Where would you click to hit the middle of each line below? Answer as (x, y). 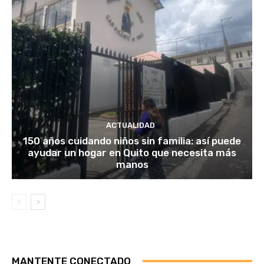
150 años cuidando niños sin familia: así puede (132, 141)
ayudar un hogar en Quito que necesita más (132, 152)
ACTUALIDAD (131, 125)
